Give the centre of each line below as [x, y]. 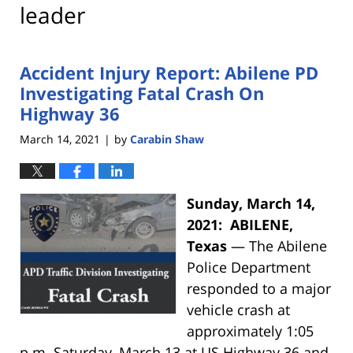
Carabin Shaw [167, 139]
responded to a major [258, 288]
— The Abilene [277, 245]
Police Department [248, 267]
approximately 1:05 [250, 331]
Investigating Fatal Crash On [142, 93]
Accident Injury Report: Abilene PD [169, 73]
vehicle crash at [238, 309]
